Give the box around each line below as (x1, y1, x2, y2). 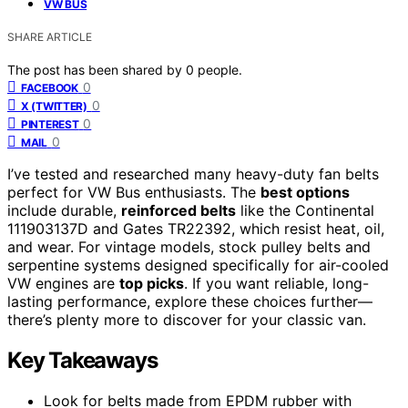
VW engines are (7, 274, 119, 293)
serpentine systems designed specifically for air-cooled (7, 256, 389, 275)
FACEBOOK (21, 81, 78, 96)
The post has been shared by (7, 62, 186, 78)
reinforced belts (121, 201, 236, 220)
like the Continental (236, 201, 374, 220)
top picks (119, 274, 184, 293)
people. (198, 62, 242, 78)
